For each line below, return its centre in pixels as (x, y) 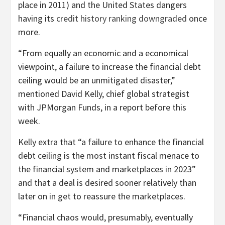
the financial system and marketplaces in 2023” (107, 169)
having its (37, 18)
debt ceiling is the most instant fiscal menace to (109, 155)
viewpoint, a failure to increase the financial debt (109, 66)
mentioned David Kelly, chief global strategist (104, 93)
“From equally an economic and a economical (103, 53)
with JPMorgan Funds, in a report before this (102, 107)
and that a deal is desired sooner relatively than (107, 182)
